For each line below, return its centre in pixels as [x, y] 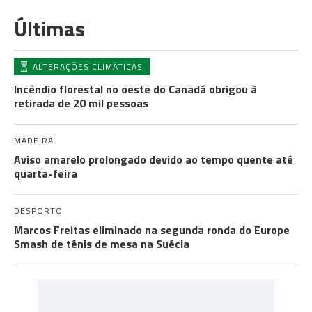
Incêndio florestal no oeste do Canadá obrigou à [135, 89]
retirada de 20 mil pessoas [81, 103]
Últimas [49, 29]
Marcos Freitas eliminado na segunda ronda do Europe [152, 230]
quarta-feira [46, 173]
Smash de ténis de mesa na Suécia [102, 244]
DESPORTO [38, 211]
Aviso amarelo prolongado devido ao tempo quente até [154, 159]
